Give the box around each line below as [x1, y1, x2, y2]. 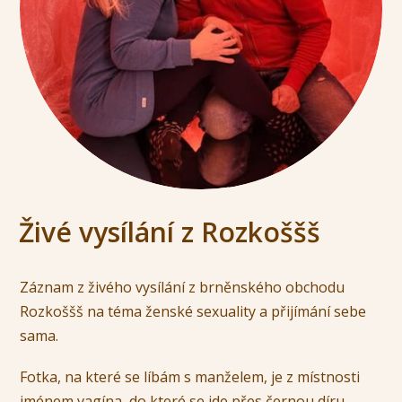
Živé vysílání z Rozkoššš [18, 213, 320, 250]
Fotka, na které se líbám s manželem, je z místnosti [20, 367, 361, 388]
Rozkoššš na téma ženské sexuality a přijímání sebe [20, 301, 367, 321]
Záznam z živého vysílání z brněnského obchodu [20, 276, 345, 297]
